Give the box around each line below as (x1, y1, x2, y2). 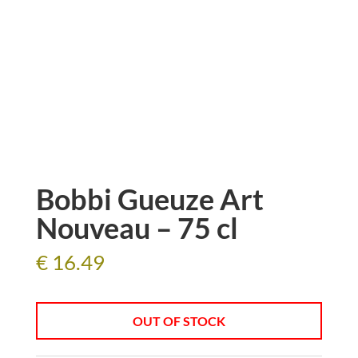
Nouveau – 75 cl (35, 209, 238, 245)
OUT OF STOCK (132, 312, 225, 328)
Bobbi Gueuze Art (35, 181, 264, 217)
